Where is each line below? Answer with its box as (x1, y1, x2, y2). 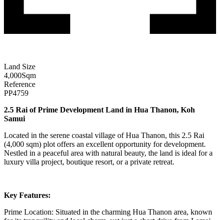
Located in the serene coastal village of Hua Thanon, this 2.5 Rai (4, 131, 204, 139)
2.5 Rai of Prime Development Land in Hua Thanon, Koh (4, 105, 195, 114)
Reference (4, 80, 35, 88)
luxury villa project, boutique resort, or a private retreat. (4, 157, 174, 166)
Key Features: (4, 191, 51, 199)
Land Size (4, 62, 35, 71)
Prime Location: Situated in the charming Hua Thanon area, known (4, 207, 212, 216)
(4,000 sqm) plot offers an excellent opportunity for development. (4, 139, 206, 148)
